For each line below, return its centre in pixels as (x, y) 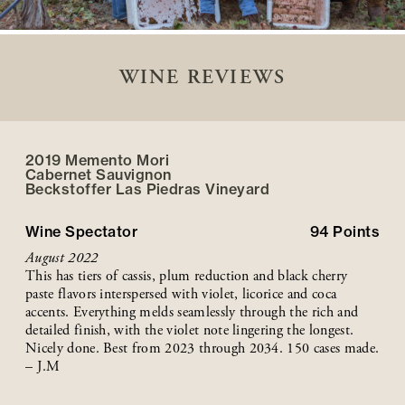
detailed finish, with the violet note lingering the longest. (190, 330)
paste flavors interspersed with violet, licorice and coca (181, 294)
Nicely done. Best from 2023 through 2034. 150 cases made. (202, 348)
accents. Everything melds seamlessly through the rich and (192, 312)
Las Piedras (158, 188)
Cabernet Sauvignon (99, 174)
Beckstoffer (69, 188)
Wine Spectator (82, 231)
